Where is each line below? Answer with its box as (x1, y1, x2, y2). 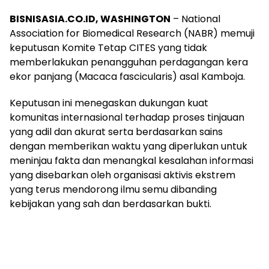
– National (171, 12, 220, 26)
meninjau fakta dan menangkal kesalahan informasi (10, 154, 253, 168)
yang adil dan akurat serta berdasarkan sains (10, 125, 223, 139)
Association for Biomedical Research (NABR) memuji (10, 26, 255, 41)
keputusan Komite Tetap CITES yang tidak (10, 41, 207, 55)
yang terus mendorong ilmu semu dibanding (10, 183, 217, 197)
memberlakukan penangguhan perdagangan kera (10, 55, 248, 70)
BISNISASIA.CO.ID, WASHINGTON (10, 12, 171, 26)
